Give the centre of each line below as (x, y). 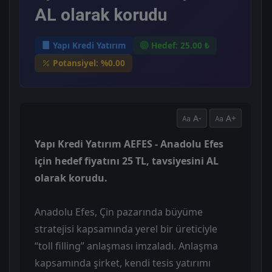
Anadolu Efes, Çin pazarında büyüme (119, 212)
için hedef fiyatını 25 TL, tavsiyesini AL (127, 161)
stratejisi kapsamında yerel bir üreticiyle (126, 229)
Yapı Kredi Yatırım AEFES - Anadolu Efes (129, 144)
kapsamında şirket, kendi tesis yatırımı (123, 263)
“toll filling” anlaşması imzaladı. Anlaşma (126, 246)
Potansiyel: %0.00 (89, 63)
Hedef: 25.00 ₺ (180, 45)
